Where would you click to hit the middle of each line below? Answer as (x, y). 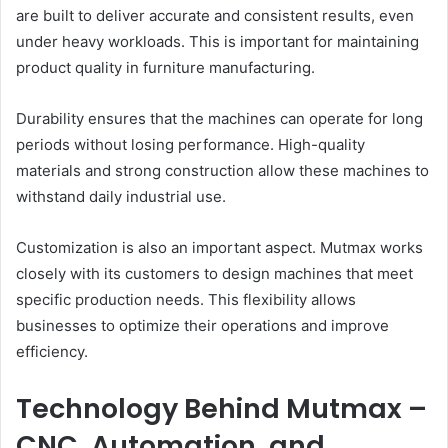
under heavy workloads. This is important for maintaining (217, 42)
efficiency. (52, 352)
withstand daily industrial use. (121, 197)
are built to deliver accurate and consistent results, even (215, 16)
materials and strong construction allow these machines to (222, 171)
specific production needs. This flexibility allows (186, 300)
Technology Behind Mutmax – (221, 409)
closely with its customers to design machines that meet (214, 274)
